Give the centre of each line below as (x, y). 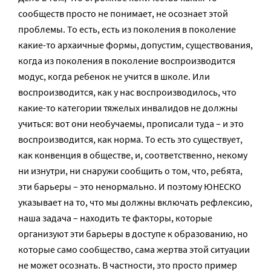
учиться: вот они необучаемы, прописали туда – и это (131, 123)
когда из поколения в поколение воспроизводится (127, 60)
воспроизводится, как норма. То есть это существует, (130, 139)
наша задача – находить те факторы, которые (115, 218)
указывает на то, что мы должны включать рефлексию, (135, 202)
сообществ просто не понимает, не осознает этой (123, 13)
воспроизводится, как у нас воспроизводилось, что (127, 92)
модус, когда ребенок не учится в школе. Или (114, 76)
